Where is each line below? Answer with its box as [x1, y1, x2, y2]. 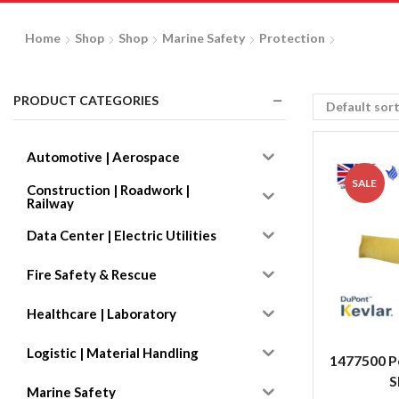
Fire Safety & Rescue [27, 266, 157, 283]
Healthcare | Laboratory [27, 305, 176, 322]
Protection [258, 30, 325, 46]
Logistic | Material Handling [27, 345, 199, 362]
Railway [27, 194, 74, 211]
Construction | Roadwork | [27, 181, 190, 198]
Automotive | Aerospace [27, 149, 180, 166]
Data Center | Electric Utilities [27, 227, 216, 244]
